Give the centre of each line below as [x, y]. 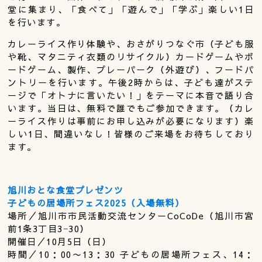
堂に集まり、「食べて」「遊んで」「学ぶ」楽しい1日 [131, 9]
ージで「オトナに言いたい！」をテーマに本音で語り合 [131, 95]
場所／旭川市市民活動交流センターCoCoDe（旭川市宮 [131, 216]
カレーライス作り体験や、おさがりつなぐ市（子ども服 [131, 44]
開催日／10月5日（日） [60, 242]
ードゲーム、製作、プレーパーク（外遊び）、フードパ [131, 70]
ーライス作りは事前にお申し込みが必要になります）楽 [131, 121]
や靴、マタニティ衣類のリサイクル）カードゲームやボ [131, 57]
